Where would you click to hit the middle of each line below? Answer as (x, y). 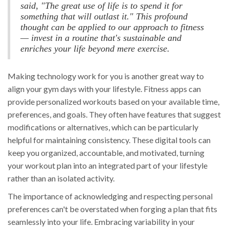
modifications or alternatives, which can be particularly (103, 127)
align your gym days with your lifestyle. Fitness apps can (104, 89)
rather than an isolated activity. (61, 178)
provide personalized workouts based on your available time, (113, 102)
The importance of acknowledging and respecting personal (110, 196)
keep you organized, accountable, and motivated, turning (106, 153)
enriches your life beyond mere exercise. (95, 49)
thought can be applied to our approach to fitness (112, 27)
